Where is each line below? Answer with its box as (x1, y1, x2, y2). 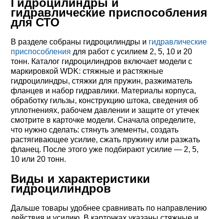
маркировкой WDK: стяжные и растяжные (11, 67, 164, 75)
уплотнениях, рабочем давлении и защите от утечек (11, 106, 199, 114)
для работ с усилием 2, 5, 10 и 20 (71, 47, 193, 56)
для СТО (11, 16, 60, 29)
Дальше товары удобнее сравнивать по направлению (11, 204, 207, 212)
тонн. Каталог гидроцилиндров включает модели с (11, 57, 193, 66)
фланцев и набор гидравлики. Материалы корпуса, (11, 87, 197, 95)
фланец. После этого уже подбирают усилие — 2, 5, (11, 145, 199, 153)
